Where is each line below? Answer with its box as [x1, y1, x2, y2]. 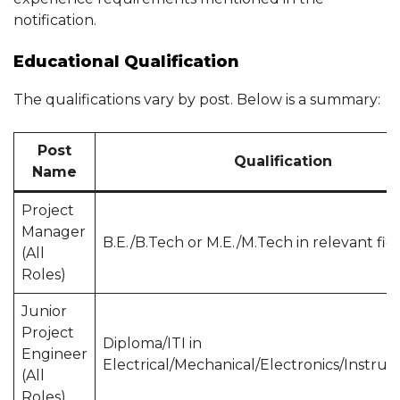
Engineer [21, 346, 87, 362]
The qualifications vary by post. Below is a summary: [13, 91, 380, 108]
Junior [21, 303, 67, 320]
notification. [13, 12, 96, 29]
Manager [21, 223, 86, 240]
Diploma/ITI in [103, 335, 202, 352]
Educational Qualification [13, 52, 239, 71]
